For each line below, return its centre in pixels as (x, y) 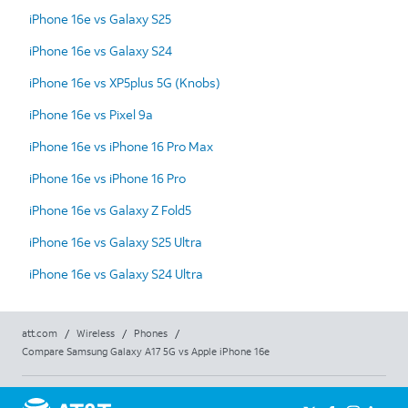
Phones (151, 333)
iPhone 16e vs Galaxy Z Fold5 (110, 209)
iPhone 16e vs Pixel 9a (91, 114)
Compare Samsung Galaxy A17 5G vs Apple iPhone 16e (146, 351)
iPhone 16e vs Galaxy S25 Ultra (116, 241)
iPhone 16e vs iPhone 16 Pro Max (121, 146)
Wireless (96, 333)
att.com (40, 333)
